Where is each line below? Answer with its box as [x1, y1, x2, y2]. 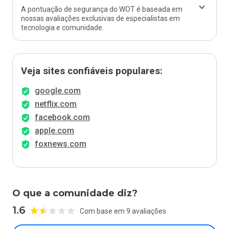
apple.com [35, 126, 74, 135]
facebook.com [35, 112, 90, 122]
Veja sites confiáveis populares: [21, 65, 163, 77]
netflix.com [35, 99, 77, 109]
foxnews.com [35, 139, 86, 149]
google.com [35, 86, 81, 96]
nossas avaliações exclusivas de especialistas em [21, 14, 180, 22]
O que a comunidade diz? [12, 188, 138, 199]
